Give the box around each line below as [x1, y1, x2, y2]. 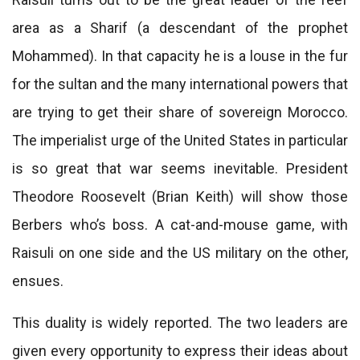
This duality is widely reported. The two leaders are [12, 314, 348, 331]
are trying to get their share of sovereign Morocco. [12, 104, 348, 121]
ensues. [12, 272, 63, 289]
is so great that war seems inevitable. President [12, 160, 348, 177]
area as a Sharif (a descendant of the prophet [12, 19, 348, 36]
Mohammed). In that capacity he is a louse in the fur [12, 47, 348, 64]
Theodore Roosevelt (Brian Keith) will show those [12, 188, 348, 205]
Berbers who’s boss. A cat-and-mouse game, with [12, 216, 348, 233]
